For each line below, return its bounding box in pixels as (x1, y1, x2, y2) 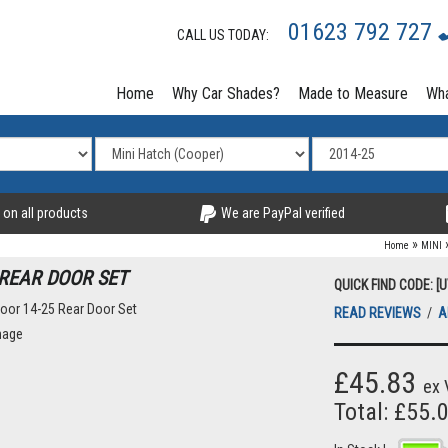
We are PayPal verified (217, 205, 345, 221)
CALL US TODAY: (177, 27, 278, 43)
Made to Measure (298, 84, 408, 103)
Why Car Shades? (172, 84, 280, 103)
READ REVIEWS (334, 305, 424, 322)
